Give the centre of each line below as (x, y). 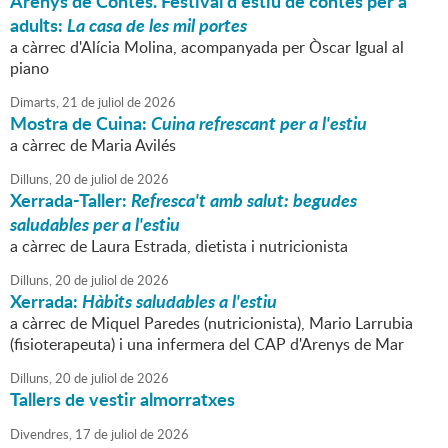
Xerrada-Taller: (70, 200)
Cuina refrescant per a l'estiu (259, 123)
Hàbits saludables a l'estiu (179, 301)
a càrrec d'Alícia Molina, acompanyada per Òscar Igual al (207, 47)
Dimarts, (34, 102)
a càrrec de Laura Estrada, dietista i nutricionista (179, 246)
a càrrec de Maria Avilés (93, 145)
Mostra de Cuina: (80, 123)
